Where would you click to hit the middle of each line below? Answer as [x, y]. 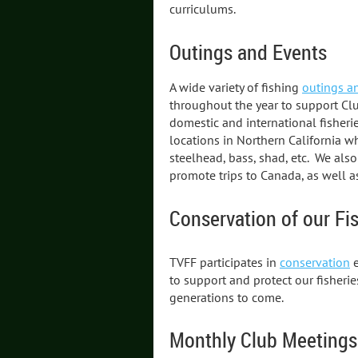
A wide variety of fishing [236, 88]
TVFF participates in [225, 262]
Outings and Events [248, 52]
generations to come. [227, 297]
